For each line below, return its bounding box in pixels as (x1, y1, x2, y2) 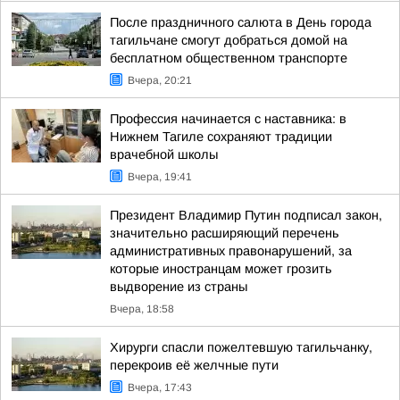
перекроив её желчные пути (110, 358, 279, 372)
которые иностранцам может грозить (110, 262, 332, 276)
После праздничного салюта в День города (110, 15, 371, 29)
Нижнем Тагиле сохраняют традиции (110, 129, 332, 144)
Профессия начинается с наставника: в (110, 112, 346, 126)
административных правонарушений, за (110, 244, 352, 258)
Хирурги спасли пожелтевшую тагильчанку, (110, 340, 372, 354)
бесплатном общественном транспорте (110, 51, 347, 65)
